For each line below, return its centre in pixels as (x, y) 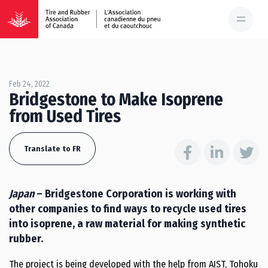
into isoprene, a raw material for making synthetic (127, 224)
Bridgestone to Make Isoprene (116, 100)
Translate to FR (52, 149)
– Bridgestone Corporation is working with (136, 194)
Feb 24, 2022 (29, 84)
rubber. (26, 239)
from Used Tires (65, 116)
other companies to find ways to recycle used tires (128, 209)
